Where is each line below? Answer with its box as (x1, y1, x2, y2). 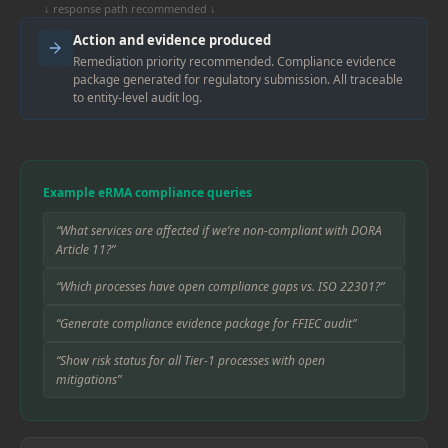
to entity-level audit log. (73, 89, 202, 106)
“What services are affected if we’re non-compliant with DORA (56, 222, 382, 239)
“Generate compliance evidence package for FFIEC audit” (56, 315, 356, 332)
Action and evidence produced (73, 31, 271, 49)
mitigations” (56, 371, 121, 388)
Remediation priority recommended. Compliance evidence (73, 53, 396, 70)
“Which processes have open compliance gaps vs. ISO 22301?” (56, 278, 384, 295)
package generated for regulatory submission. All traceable (73, 71, 403, 88)
